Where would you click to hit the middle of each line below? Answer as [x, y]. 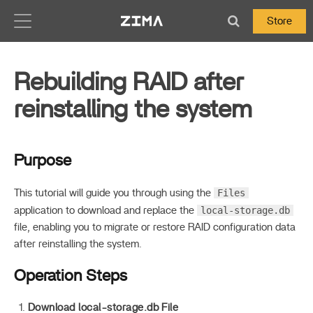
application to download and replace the [105, 211]
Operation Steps [71, 276]
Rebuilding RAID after [129, 82]
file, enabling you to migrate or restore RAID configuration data [155, 227]
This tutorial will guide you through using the [114, 193]
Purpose [43, 161]
